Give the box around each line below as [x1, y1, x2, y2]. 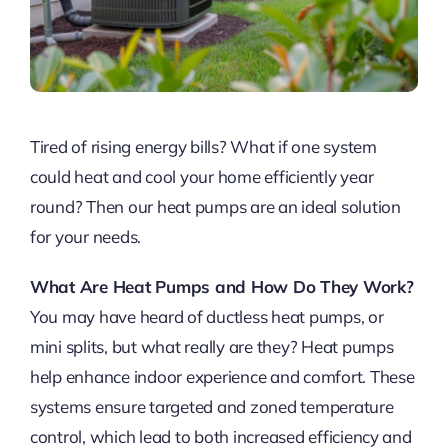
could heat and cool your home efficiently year [29, 166, 374, 188]
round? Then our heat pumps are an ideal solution [29, 196, 401, 218]
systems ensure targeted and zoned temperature [29, 396, 394, 418]
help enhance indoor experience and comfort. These [29, 366, 415, 388]
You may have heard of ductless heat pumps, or [29, 306, 384, 328]
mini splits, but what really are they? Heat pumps [29, 336, 394, 358]
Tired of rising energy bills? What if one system [29, 136, 377, 158]
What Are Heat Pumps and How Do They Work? [29, 276, 414, 298]
